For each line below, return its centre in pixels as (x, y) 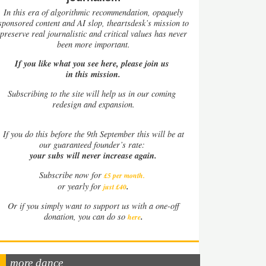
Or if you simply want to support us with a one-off (93, 205)
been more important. (93, 44)
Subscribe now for (70, 175)
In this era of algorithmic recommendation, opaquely (94, 12)
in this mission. (94, 74)
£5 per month (123, 175)
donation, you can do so (85, 216)
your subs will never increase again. (94, 156)
